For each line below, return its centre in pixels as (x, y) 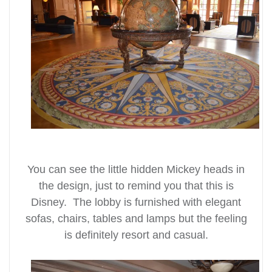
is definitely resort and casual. (136, 235)
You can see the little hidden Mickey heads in (136, 169)
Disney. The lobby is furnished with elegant (136, 202)
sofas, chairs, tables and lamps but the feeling (136, 218)
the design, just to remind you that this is (136, 185)
